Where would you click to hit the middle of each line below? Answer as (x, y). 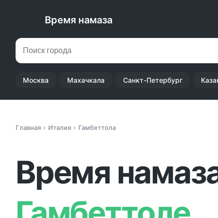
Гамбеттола (97, 127)
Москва (36, 80)
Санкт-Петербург (153, 80)
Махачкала (86, 80)
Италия (60, 127)
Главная (28, 127)
